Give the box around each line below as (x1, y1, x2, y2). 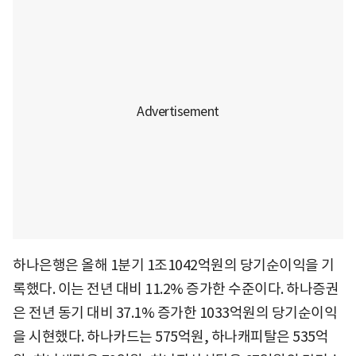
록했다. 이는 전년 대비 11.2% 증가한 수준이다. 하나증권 (13, 279, 339, 298)
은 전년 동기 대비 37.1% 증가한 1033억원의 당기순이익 (13, 303, 337, 322)
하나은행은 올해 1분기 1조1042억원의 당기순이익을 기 (13, 255, 335, 274)
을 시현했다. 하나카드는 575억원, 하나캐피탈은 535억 (13, 327, 328, 346)
